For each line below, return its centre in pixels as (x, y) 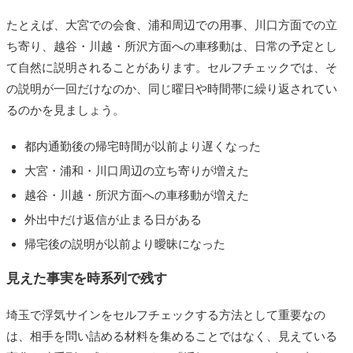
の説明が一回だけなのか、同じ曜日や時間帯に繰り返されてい (172, 89)
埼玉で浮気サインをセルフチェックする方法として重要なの (166, 315)
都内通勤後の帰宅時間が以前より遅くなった (142, 147)
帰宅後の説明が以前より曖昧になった (124, 244)
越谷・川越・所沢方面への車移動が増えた (136, 195)
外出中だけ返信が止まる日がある (113, 220)
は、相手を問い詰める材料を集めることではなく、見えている (172, 336)
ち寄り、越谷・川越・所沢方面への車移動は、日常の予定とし (172, 46)
